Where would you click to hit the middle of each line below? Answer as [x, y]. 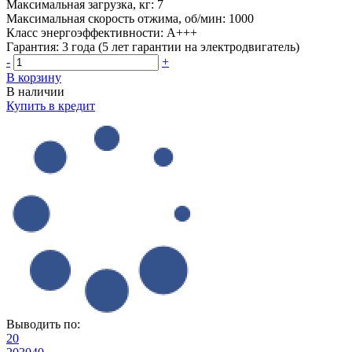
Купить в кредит [51, 105]
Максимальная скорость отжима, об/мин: [116, 18]
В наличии [35, 91]
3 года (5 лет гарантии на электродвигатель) [181, 46]
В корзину [34, 77]
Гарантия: [33, 46]
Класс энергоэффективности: [85, 32]
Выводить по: [43, 324]
